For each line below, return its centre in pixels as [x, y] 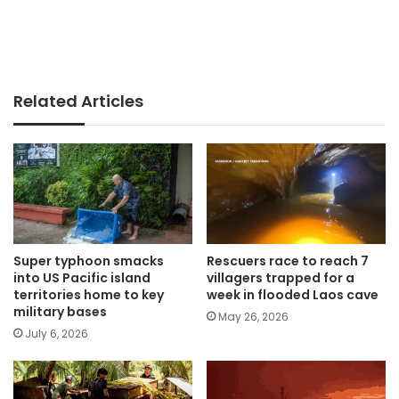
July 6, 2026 [57, 334]
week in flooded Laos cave [293, 295]
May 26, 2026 [253, 317]
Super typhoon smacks [89, 261]
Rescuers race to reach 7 [288, 261]
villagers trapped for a [281, 278]
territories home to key [89, 295]
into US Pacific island [82, 278]
